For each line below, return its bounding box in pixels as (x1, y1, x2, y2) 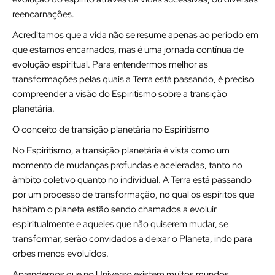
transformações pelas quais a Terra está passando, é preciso (12, 73, 254, 85)
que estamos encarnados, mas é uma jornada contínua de (12, 44, 244, 56)
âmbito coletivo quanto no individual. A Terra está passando (12, 174, 252, 186)
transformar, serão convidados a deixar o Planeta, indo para (12, 233, 252, 245)
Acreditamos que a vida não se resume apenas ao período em (12, 29, 258, 41)
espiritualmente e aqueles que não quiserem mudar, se (12, 218, 228, 230)
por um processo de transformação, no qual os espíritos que (12, 188, 254, 201)
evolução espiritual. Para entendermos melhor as (12, 58, 208, 71)
